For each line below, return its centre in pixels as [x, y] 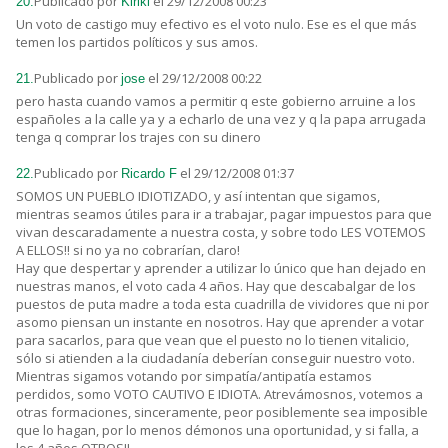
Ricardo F [149, 174]
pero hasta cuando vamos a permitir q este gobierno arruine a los [216, 101]
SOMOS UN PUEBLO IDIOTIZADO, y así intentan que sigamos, [198, 196]
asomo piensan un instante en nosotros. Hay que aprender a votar [220, 322]
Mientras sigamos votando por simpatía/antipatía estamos [194, 376]
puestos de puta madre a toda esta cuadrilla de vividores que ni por [222, 304]
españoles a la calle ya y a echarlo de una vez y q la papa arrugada [221, 119]
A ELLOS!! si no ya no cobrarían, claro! [128, 250]
